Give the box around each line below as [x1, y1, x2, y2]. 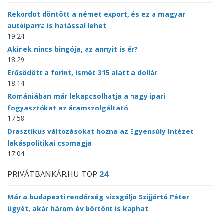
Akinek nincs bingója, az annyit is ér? [7, 44, 138, 54]
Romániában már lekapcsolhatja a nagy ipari [7, 91, 165, 101]
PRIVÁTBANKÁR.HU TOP [7, 169, 99, 180]
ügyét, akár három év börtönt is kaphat [7, 204, 148, 214]
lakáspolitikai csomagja [7, 138, 92, 148]
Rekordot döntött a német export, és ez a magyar [7, 9, 185, 19]
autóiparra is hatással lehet [7, 21, 106, 31]
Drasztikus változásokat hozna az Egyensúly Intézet [7, 127, 194, 136]
